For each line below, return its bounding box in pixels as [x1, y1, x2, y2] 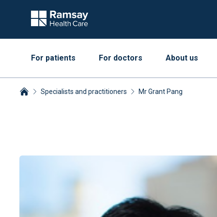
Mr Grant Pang [139, 88, 183, 95]
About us [166, 53, 198, 62]
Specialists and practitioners [41, 88, 127, 95]
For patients [31, 53, 76, 62]
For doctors [99, 53, 142, 62]
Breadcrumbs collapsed [19, 98, 99, 107]
